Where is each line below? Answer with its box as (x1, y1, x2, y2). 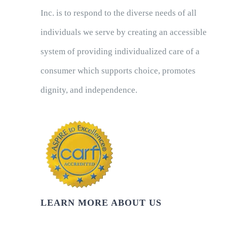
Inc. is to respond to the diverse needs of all (40, 8, 197, 18)
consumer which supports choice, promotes (40, 65, 196, 75)
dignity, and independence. (40, 85, 137, 95)
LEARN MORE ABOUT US (40, 197, 162, 208)
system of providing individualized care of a (40, 46, 200, 56)
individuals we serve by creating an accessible (40, 27, 207, 37)
